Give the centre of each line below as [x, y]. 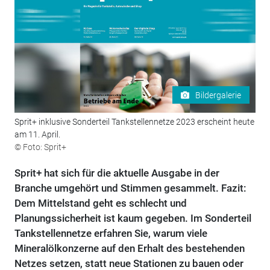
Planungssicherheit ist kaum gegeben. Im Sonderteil [133, 218]
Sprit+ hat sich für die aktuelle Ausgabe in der [117, 173]
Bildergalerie [218, 95]
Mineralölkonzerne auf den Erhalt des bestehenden [129, 249]
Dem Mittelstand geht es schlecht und [100, 203]
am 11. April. [37, 135]
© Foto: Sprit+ [40, 147]
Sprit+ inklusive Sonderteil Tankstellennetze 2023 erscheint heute [134, 122]
